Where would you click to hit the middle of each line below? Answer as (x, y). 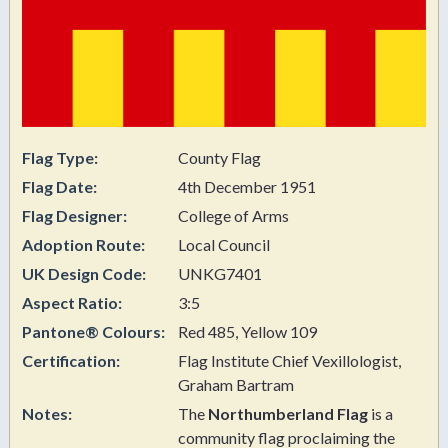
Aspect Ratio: (73, 302)
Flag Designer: (76, 215)
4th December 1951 (247, 186)
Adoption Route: (85, 244)
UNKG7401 (220, 273)
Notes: (48, 413)
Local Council (224, 244)
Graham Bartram (236, 384)
